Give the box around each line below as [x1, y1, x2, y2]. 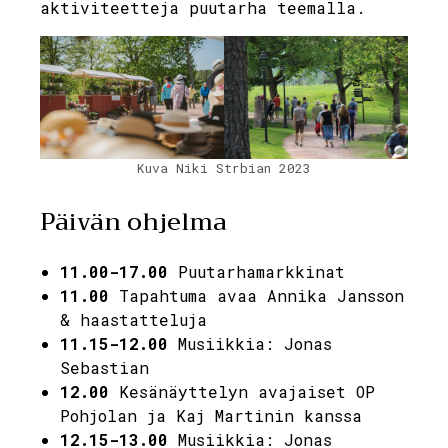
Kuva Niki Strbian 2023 [137, 158, 311, 177]
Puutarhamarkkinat [168, 260, 345, 282]
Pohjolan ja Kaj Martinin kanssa [60, 404, 362, 426]
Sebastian [60, 356, 149, 378]
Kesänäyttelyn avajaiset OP [109, 380, 375, 402]
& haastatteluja [60, 308, 207, 330]
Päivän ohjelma [40, 200, 227, 243]
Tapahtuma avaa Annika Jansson [109, 284, 404, 306]
